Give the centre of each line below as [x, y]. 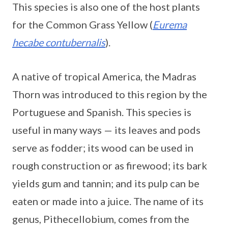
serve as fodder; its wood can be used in [103, 147]
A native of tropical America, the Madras [104, 76]
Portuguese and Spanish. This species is [102, 112]
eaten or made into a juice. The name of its [108, 201]
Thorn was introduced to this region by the [110, 94]
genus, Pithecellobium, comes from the [101, 219]
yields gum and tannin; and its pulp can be [106, 183]
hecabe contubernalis [59, 42]
